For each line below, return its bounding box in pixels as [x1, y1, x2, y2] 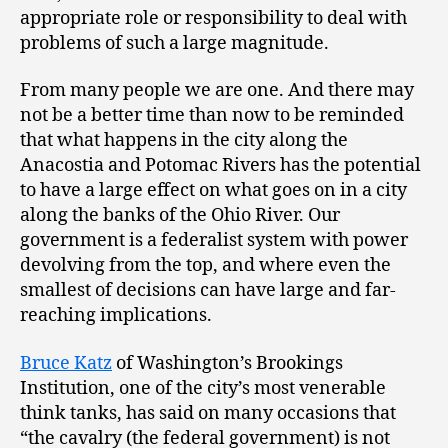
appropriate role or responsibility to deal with [20, 6, 407, 30]
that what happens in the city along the [20, 129, 348, 153]
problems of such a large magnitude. [20, 31, 329, 55]
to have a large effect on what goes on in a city [20, 179, 407, 203]
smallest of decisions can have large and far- [20, 279, 396, 303]
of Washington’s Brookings [112, 351, 343, 375]
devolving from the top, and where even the [20, 254, 391, 278]
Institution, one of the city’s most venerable [20, 376, 386, 400]
